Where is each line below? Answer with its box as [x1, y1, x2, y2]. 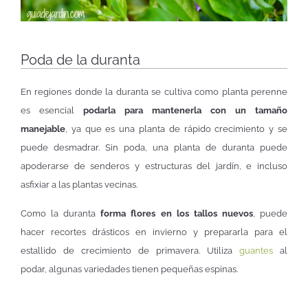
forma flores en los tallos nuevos [96, 208, 253, 219]
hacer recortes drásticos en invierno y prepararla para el [21, 226, 287, 237]
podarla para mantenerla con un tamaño [83, 105, 287, 116]
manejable [21, 124, 65, 135]
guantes [239, 245, 273, 256]
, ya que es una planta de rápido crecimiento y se [65, 124, 287, 135]
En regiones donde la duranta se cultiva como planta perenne [21, 87, 287, 98]
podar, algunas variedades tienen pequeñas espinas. [21, 263, 238, 274]
